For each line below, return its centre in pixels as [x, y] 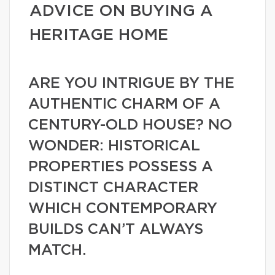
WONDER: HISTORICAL [114, 146]
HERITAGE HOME [99, 35]
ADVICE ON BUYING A [121, 11]
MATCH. [57, 250]
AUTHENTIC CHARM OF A [124, 104]
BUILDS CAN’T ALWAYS [116, 230]
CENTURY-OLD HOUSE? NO [130, 125]
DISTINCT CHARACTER [113, 188]
